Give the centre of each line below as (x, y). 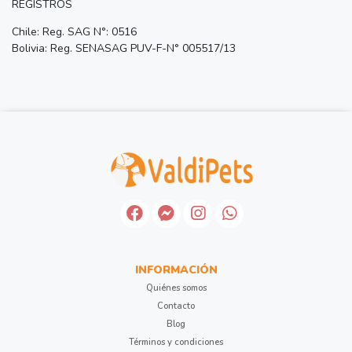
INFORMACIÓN (176, 270)
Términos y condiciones (176, 342)
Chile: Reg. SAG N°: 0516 (74, 31)
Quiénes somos (176, 288)
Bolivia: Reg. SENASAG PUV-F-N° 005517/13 (124, 48)
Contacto (176, 306)
